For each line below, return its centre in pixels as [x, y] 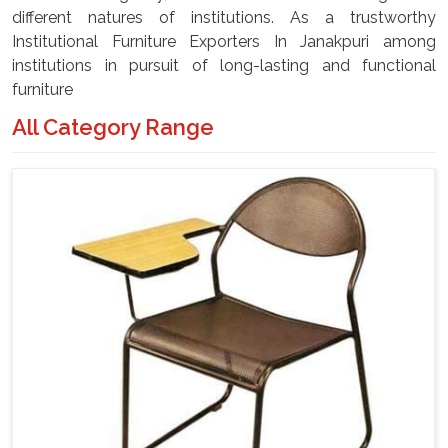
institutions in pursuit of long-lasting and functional [224, 65]
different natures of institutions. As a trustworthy [224, 17]
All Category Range [113, 127]
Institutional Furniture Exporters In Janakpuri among [224, 41]
